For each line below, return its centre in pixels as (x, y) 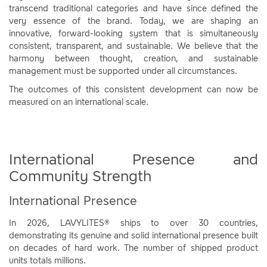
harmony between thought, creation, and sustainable (133, 59)
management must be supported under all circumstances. (123, 71)
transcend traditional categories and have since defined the (133, 9)
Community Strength (80, 176)
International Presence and (133, 159)
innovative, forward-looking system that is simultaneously (133, 34)
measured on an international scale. (79, 102)
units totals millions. (47, 261)
